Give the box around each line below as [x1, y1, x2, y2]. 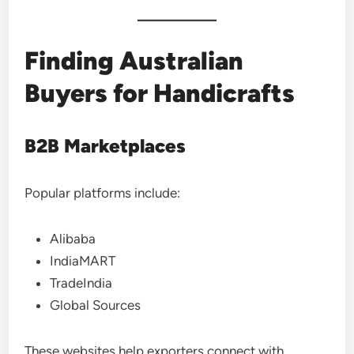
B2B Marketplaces [24, 134, 186, 157]
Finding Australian [24, 45, 244, 76]
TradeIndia [50, 274, 113, 291]
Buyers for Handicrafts [24, 77, 296, 108]
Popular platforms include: [24, 184, 181, 201]
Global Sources [50, 296, 141, 313]
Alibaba [50, 230, 96, 247]
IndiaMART [50, 252, 116, 269]
